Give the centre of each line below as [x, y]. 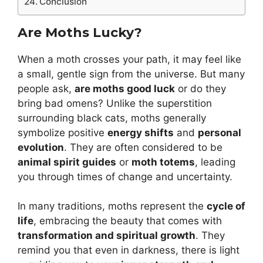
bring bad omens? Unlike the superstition [115, 103]
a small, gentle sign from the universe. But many [131, 74]
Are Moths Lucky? [80, 32]
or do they [200, 88]
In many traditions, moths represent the [112, 206]
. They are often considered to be [143, 147]
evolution [41, 147]
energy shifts [141, 132]
